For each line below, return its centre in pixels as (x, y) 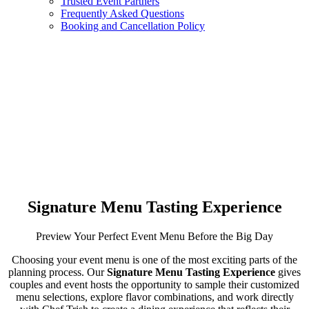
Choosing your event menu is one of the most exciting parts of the (154, 259)
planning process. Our (58, 272)
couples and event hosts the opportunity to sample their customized (154, 284)
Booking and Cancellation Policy (133, 26)
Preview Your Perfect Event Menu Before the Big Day (154, 236)
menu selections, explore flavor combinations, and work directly (154, 297)
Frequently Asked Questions (122, 13)
